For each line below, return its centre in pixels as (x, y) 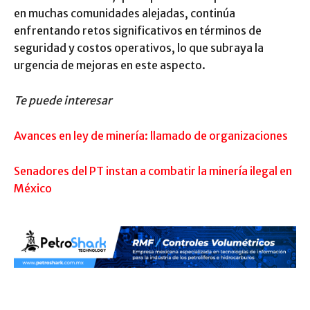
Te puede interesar (63, 101)
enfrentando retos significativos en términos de (138, 31)
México (33, 189)
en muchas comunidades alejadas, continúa (125, 13)
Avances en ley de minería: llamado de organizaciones (151, 136)
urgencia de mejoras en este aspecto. (110, 65)
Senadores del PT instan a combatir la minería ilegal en (153, 171)
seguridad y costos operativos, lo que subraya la (139, 48)
